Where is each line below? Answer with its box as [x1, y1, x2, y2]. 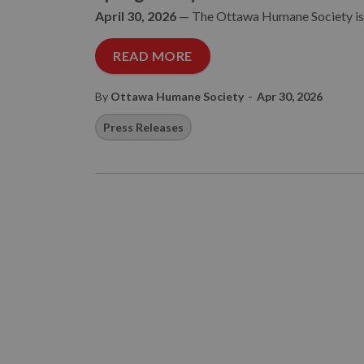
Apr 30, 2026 [257, 89, 323, 103]
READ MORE [113, 48, 193, 63]
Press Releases [103, 120, 184, 134]
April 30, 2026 [95, 8, 179, 24]
